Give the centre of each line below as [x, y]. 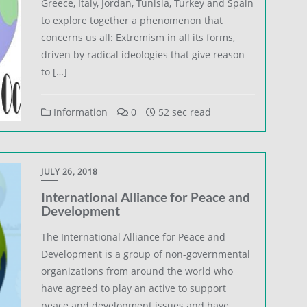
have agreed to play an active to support [134, 288]
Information [79, 112]
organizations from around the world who [137, 271]
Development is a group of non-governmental [146, 254]
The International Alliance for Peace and [134, 236]
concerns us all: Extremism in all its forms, [138, 37]
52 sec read [184, 112]
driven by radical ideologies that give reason [143, 54]
